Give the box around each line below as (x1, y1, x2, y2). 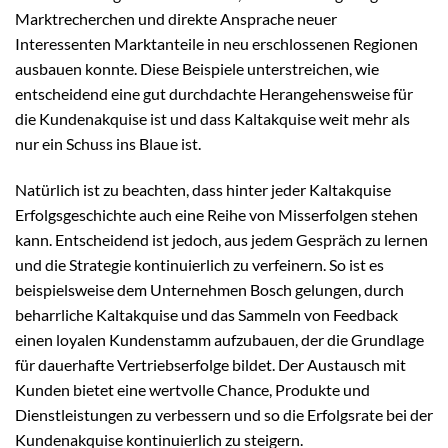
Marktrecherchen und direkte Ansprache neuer (15, 9, 337, 29)
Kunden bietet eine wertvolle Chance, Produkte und (15, 379, 370, 399)
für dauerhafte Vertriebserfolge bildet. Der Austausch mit (15, 354, 406, 374)
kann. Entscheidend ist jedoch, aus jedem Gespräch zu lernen (15, 229, 428, 249)
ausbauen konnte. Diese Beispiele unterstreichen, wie (15, 59, 379, 79)
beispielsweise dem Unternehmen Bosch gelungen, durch (15, 279, 404, 299)
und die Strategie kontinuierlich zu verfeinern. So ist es (15, 254, 384, 274)
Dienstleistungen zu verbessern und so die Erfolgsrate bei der (15, 404, 433, 424)
